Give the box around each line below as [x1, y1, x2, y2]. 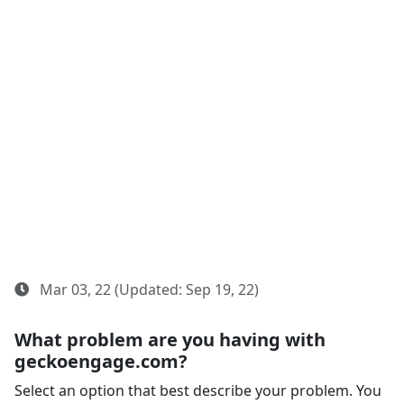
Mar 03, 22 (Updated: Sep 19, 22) [36, 280, 259, 299]
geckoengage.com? [14, 349, 188, 373]
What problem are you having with [14, 327, 326, 352]
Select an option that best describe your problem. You [14, 381, 381, 400]
